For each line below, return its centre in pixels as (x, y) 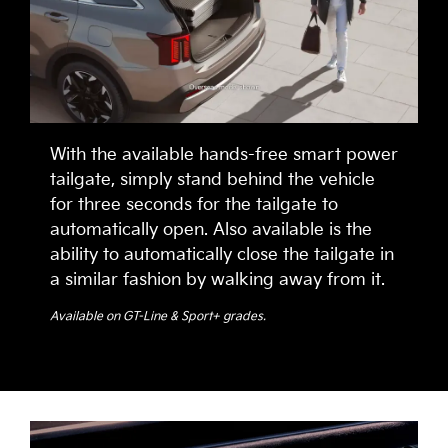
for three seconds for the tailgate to (194, 205)
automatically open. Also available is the (211, 230)
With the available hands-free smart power (224, 155)
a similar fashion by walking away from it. (217, 280)
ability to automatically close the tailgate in (222, 255)
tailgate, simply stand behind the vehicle (212, 180)
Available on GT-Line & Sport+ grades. (158, 317)
